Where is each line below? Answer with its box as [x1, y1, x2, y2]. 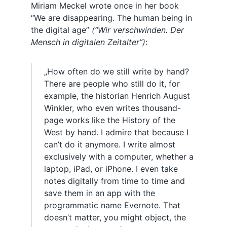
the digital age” [31, 24, 92, 35]
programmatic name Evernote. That [44, 200, 181, 210]
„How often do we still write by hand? [44, 66, 190, 77]
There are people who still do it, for [44, 78, 180, 89]
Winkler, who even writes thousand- [44, 102, 181, 113]
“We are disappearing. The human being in [31, 12, 193, 23]
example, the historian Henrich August [44, 90, 191, 101]
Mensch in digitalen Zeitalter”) [31, 36, 146, 47]
